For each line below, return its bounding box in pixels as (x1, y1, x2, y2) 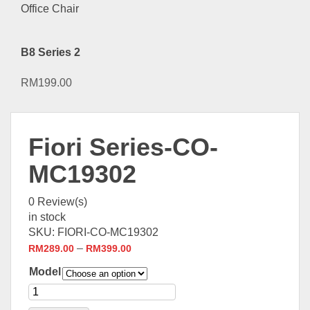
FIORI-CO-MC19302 (57, 226, 158, 239)
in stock (28, 211, 66, 224)
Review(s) (35, 196, 87, 208)
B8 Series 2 (21, 46, 80, 58)
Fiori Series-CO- (28, 133, 218, 162)
